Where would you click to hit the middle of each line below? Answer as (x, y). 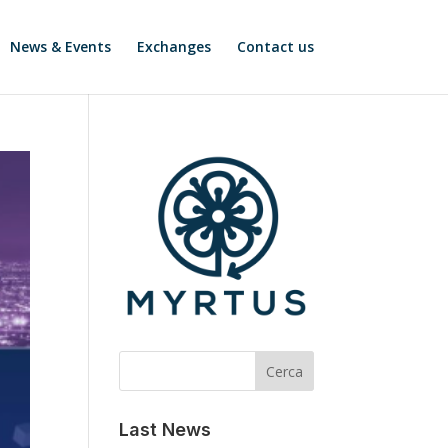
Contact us (275, 46)
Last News (165, 429)
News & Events (60, 46)
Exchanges (173, 46)
